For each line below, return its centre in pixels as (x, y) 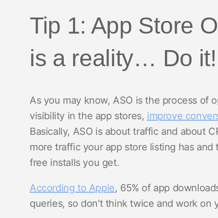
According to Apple (72, 188)
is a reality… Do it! (123, 58)
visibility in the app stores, (89, 116)
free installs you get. (75, 163)
